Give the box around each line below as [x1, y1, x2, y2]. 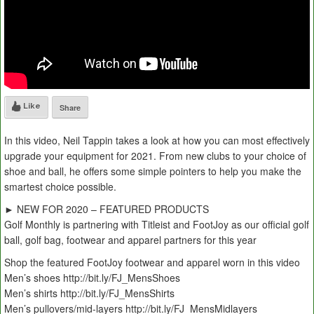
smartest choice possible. [4, 179, 116, 194]
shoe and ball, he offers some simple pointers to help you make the [4, 164, 301, 179]
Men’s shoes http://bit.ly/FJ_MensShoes [4, 271, 180, 285]
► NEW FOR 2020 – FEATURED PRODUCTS [4, 202, 209, 217]
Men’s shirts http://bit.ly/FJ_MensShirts [4, 286, 175, 301]
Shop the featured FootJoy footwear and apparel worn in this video [4, 255, 300, 270]
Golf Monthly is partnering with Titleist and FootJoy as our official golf [4, 217, 309, 232]
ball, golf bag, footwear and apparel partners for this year [4, 233, 257, 247]
